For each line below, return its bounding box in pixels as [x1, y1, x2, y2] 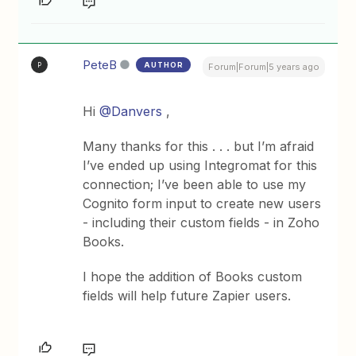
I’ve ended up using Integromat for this [83, 157, 318, 173]
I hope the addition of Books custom [83, 269, 303, 284]
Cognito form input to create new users [83, 195, 322, 211]
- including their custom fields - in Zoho [83, 215, 320, 230]
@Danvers [99, 103, 163, 119]
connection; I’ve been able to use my [83, 176, 307, 192]
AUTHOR [144, 60, 184, 69]
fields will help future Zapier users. [83, 288, 292, 304]
